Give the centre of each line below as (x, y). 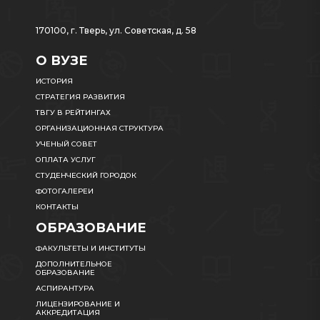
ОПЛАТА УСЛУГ (66, 160)
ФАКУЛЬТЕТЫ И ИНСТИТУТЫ (91, 248)
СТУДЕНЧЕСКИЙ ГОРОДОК (86, 175)
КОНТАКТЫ (57, 207)
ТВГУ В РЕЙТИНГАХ (73, 112)
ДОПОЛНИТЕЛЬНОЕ (74, 264)
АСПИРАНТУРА (65, 288)
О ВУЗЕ (62, 61)
